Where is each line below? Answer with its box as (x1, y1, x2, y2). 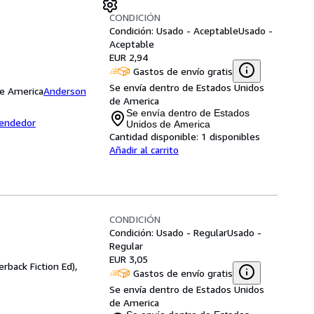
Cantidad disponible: (109, 130, 198, 142)
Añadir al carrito (109, 144, 179, 156)
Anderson (43, 85, 86, 97)
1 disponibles (201, 130, 260, 142)
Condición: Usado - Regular (109, 226, 227, 238)
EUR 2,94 (109, 51, 148, 63)
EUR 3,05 (109, 253, 148, 265)
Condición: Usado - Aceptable (109, 25, 238, 36)
